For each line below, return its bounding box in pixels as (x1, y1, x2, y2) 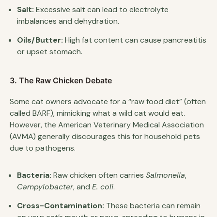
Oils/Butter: (17, 34, 63, 45)
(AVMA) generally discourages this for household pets (10, 131, 200, 141)
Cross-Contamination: (17, 200, 104, 211)
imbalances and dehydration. (17, 15, 119, 26)
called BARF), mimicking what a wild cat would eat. (10, 108, 185, 118)
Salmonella (146, 170, 185, 180)
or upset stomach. (17, 46, 82, 57)
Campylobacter (17, 181, 73, 192)
